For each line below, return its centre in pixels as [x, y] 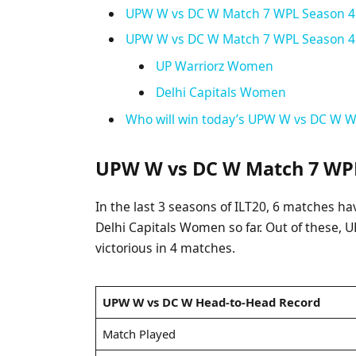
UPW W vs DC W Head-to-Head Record [211, 302]
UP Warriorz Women [215, 66]
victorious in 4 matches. [166, 248]
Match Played [139, 333]
